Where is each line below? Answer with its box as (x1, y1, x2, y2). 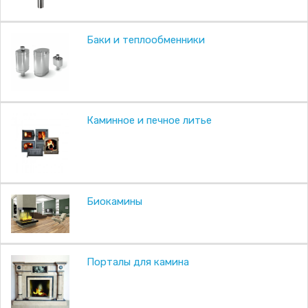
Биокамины (87, 195, 143, 208)
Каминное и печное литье (87, 114, 212, 127)
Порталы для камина (87, 255, 190, 268)
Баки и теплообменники (87, 34, 206, 47)
